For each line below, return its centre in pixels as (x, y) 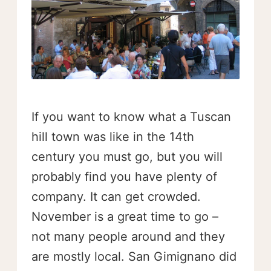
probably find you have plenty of (124, 176)
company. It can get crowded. (116, 196)
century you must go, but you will (127, 156)
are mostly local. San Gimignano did (134, 256)
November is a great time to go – (125, 216)
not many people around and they (128, 236)
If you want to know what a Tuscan (131, 116)
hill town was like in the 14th (113, 136)
